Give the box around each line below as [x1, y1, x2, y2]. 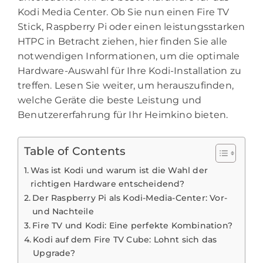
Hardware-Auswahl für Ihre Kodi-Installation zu [18, 65, 242, 77]
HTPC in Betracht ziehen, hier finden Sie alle [18, 36, 228, 48]
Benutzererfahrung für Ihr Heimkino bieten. [18, 109, 228, 121]
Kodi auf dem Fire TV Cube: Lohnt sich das [33, 234, 217, 245]
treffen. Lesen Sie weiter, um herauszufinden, [18, 80, 234, 92]
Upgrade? [33, 248, 75, 259]
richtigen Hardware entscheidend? [31, 178, 185, 190]
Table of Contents [24, 144, 126, 159]
